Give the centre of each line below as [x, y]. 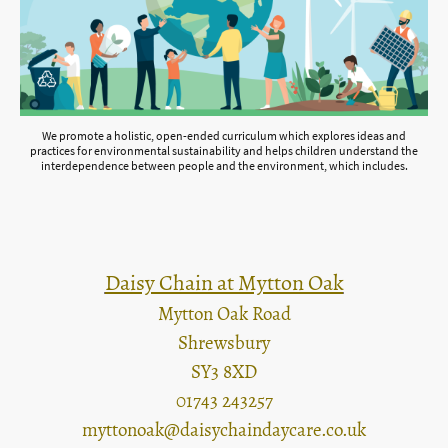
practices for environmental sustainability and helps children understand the [224, 151]
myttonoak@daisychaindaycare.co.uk [224, 430]
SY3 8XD [224, 372]
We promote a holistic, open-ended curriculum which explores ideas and [224, 136]
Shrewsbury [224, 343]
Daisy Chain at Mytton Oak [224, 283]
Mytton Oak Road [224, 314]
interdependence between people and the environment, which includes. [224, 166]
